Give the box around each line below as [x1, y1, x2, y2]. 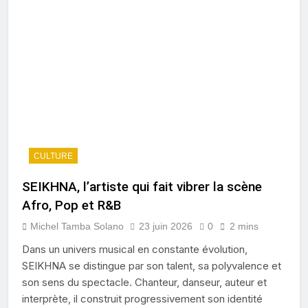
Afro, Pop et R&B [22, 197, 121, 213]
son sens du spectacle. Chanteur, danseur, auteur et [22, 275, 267, 289]
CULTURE [34, 151, 73, 161]
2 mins [230, 220, 258, 232]
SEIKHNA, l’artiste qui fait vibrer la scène [22, 178, 262, 195]
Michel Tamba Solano [30, 220, 124, 232]
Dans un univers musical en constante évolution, [22, 242, 247, 256]
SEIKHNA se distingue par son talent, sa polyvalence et [22, 258, 281, 272]
